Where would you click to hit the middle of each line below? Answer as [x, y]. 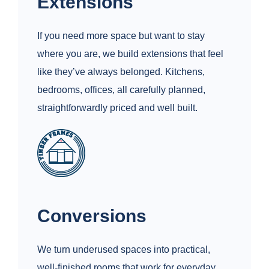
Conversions [92, 216]
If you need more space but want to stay [121, 36]
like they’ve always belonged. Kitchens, [121, 72]
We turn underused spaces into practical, [124, 249]
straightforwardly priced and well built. [117, 108]
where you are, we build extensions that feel [130, 54]
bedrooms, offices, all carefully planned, [121, 90]
